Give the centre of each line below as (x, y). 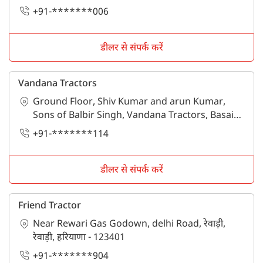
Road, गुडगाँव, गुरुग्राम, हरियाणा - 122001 (109, 130)
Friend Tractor (50, 206)
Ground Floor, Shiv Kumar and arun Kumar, (129, 103)
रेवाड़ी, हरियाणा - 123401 (79, 238)
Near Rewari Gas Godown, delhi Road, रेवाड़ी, (129, 224)
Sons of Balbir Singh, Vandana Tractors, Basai (133, 116)
